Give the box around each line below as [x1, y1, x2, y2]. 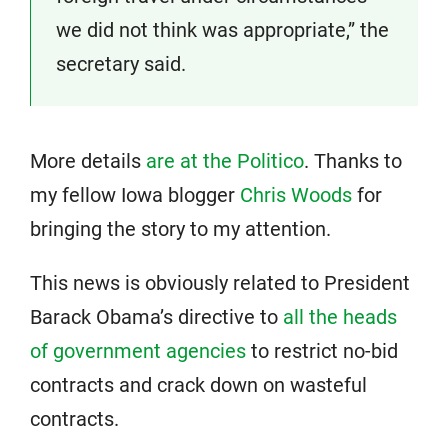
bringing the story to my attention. [30, 217, 331, 242]
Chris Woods [240, 183, 352, 208]
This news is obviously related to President [30, 271, 410, 296]
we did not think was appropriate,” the [56, 18, 389, 43]
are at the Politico [146, 149, 304, 174]
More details [30, 149, 146, 174]
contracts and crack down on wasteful [30, 373, 367, 398]
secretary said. [56, 52, 186, 77]
